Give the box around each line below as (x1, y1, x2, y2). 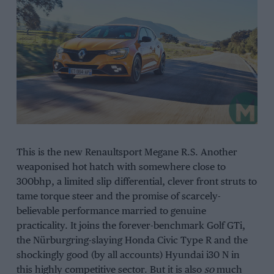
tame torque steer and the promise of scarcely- (16, 191, 221, 202)
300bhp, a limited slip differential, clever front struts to (16, 176, 257, 187)
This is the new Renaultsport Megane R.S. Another (16, 147, 237, 158)
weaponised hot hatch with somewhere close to (16, 161, 226, 172)
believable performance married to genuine (16, 206, 206, 217)
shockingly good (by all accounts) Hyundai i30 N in (16, 250, 240, 261)
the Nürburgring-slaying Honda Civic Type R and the (16, 235, 248, 246)
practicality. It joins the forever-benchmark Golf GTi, (16, 220, 245, 231)
